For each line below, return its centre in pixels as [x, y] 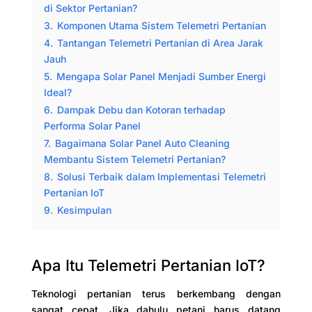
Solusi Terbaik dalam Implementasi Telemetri [161, 176]
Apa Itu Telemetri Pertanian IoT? [148, 265]
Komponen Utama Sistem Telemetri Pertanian [161, 25]
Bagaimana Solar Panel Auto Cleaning [142, 143]
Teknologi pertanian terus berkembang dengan [156, 293]
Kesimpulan [84, 210]
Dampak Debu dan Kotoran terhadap [141, 109]
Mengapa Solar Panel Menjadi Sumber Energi [161, 76]
